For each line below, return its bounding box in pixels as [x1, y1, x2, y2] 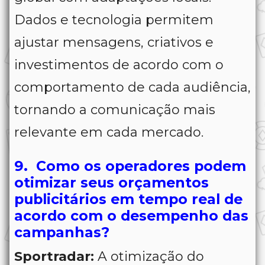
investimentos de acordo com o [14, 57, 224, 73]
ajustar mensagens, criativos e [14, 34, 214, 51]
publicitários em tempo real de [14, 190, 243, 208]
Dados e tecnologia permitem [14, 12, 214, 28]
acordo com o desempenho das [14, 207, 248, 225]
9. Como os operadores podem [14, 157, 246, 175]
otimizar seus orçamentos [14, 174, 209, 192]
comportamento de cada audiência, [14, 79, 251, 96]
